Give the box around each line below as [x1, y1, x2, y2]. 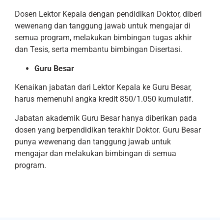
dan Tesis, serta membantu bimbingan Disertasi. [15, 45, 182, 55]
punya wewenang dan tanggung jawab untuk [15, 137, 171, 146]
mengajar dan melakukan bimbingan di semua [15, 148, 176, 158]
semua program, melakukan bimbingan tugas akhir [15, 33, 192, 43]
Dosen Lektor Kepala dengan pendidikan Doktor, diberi [15, 9, 202, 19]
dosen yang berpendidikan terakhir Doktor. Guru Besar [15, 125, 201, 135]
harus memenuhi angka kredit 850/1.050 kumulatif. [15, 94, 193, 104]
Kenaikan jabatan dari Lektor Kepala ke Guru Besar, [15, 82, 192, 92]
